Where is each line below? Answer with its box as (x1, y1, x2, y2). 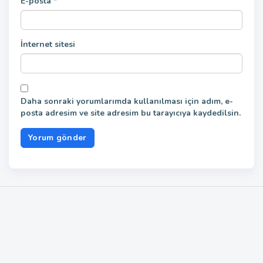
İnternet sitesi (21, 38, 75, 50)
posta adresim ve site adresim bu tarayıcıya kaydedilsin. (21, 107, 241, 119)
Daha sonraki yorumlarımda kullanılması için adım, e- (21, 95, 233, 107)
